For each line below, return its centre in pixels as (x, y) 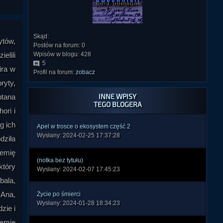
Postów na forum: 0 (59, 45)
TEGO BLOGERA (117, 104)
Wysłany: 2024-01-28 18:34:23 (78, 203)
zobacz (85, 72)
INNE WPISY (117, 96)
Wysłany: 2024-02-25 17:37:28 (78, 135)
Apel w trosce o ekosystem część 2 (84, 126)
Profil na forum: (55, 72)
